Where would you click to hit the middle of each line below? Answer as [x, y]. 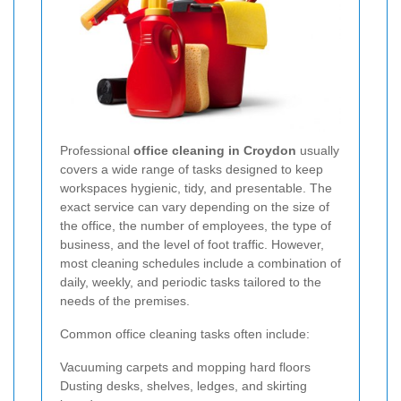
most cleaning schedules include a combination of [200, 264]
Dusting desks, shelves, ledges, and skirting [183, 386]
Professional [97, 151]
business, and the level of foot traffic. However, [192, 245]
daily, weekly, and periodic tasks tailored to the [191, 282]
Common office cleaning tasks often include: [185, 334]
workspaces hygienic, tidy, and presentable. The [196, 188]
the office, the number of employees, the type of [196, 226]
